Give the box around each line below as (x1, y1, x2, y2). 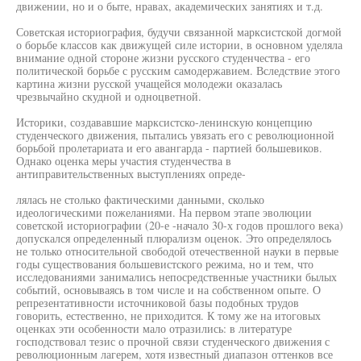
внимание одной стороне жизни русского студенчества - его (16, 50, 310, 65)
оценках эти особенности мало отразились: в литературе (16, 321, 292, 336)
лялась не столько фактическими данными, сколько (16, 192, 264, 207)
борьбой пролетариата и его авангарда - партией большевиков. (16, 140, 322, 156)
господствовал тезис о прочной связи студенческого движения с (16, 334, 330, 349)
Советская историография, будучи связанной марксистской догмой (16, 24, 342, 39)
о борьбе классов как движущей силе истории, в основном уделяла (16, 37, 342, 52)
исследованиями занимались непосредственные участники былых (16, 269, 337, 284)
